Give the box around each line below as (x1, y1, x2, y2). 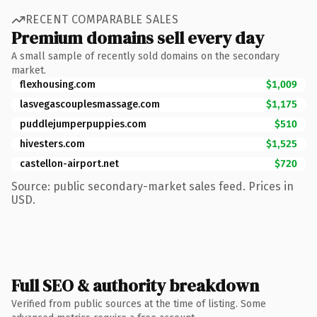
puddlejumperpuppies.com (20, 117, 146, 130)
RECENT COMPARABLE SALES (25, 13, 179, 26)
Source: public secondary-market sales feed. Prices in (11, 179, 294, 193)
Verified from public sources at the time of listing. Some (11, 297, 266, 310)
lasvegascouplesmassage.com (20, 98, 160, 110)
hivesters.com (20, 137, 85, 150)
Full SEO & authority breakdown (11, 273, 259, 297)
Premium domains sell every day (11, 25, 264, 50)
